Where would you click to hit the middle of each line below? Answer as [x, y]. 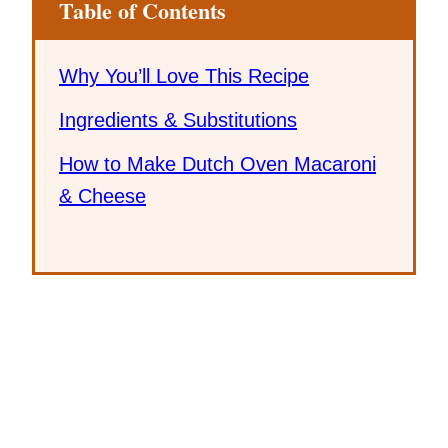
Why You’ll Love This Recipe [184, 75]
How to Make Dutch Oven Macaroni [217, 163]
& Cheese [102, 195]
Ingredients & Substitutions [178, 119]
